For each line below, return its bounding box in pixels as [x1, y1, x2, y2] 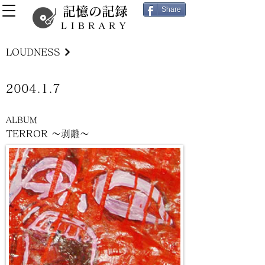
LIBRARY [61, 21, 130, 30]
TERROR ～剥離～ [6, 129, 89, 138]
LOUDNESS [6, 47, 60, 57]
